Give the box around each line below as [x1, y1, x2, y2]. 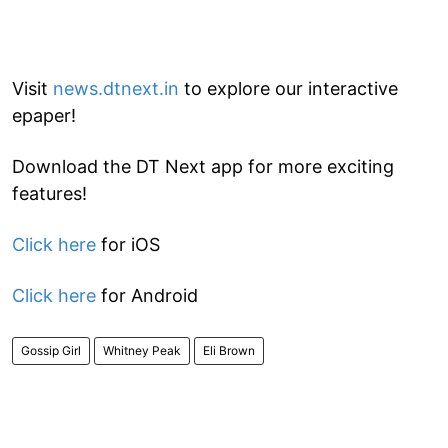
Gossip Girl [21, 342, 81, 358]
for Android [96, 284, 198, 306]
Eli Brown [203, 342, 255, 358]
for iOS [96, 233, 160, 255]
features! [12, 182, 87, 204]
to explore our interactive [179, 77, 398, 99]
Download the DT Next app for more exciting [12, 155, 394, 177]
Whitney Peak [103, 342, 181, 358]
